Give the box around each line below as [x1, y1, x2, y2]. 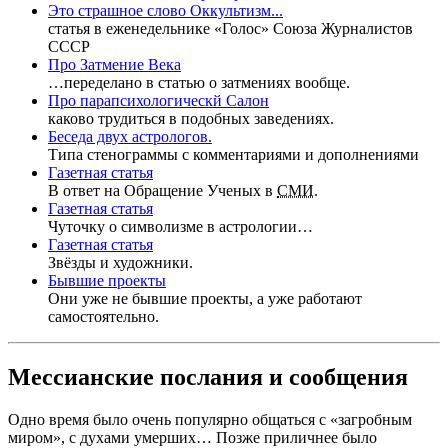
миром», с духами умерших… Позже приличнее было [8, 429, 377, 446]
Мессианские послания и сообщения [8, 364, 408, 391]
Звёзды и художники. [48, 254, 193, 272]
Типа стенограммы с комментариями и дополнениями [48, 146, 419, 164]
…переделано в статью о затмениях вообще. [48, 74, 350, 92]
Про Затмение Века [48, 56, 181, 74]
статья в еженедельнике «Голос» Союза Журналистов [48, 20, 413, 38]
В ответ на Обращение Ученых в [48, 182, 277, 200]
